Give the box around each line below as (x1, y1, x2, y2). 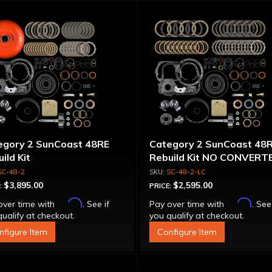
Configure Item (157, 226, 217, 237)
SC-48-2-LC (166, 168, 206, 176)
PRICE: (149, 182, 174, 190)
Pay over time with (149, 199, 227, 209)
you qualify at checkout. (149, 210, 245, 221)
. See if (82, 199, 109, 209)
